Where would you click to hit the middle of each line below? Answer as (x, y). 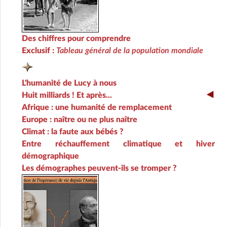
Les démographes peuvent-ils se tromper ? (99, 168)
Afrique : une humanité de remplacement (97, 107)
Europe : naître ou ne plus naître (80, 119)
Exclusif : (39, 50)
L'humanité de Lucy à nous (69, 83)
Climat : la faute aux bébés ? (73, 131)
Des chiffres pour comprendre (76, 38)
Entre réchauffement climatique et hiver (118, 144)
